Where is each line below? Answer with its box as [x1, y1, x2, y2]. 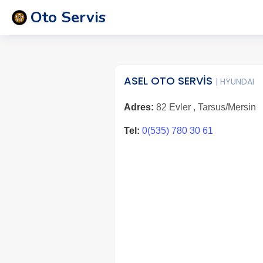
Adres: [123, 102, 154, 112]
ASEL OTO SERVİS [123, 73, 215, 88]
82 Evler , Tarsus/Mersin [153, 102, 256, 112]
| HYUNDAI [215, 76, 254, 87]
